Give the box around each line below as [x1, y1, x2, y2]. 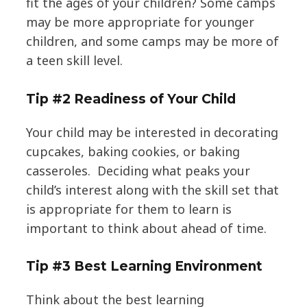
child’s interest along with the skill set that [25, 181, 279, 198]
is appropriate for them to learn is [25, 200, 232, 217]
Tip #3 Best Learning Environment [25, 258, 262, 275]
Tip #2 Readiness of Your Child [25, 90, 236, 107]
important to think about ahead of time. [25, 219, 267, 236]
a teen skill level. [25, 51, 126, 69]
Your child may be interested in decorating [25, 123, 278, 140]
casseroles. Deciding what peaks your [25, 162, 250, 179]
